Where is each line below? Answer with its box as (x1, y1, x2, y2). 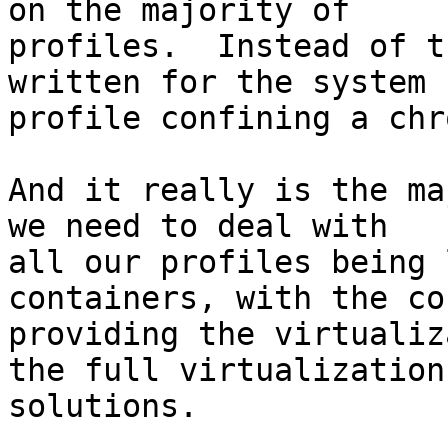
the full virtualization (8, 352, 445, 389)
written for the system (8, 64, 426, 101)
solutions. (8, 388, 198, 425)
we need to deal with (8, 208, 388, 245)
